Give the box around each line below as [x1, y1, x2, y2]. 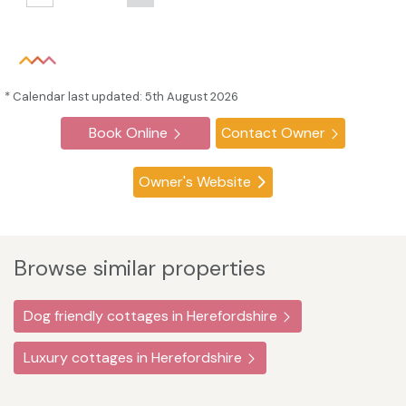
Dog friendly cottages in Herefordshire [24, 306, 277, 326]
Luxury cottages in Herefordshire [24, 348, 242, 368]
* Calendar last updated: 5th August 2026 [5, 89, 238, 105]
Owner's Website [139, 172, 251, 192]
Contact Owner [220, 123, 325, 143]
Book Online [88, 123, 168, 143]
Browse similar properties [14, 254, 266, 283]
